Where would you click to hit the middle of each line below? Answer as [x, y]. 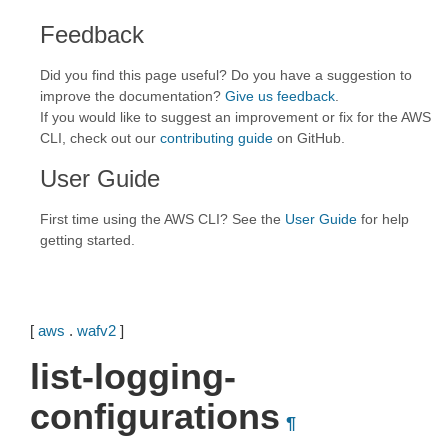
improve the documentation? [132, 96]
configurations [155, 416]
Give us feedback [280, 96]
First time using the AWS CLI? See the [162, 219]
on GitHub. [309, 138]
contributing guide [216, 138]
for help [383, 219]
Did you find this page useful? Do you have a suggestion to [226, 75]
